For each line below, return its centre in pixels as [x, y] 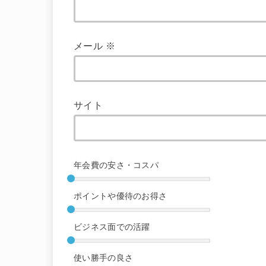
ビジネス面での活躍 [112, 227]
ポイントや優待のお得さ [121, 196]
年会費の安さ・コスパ [116, 165]
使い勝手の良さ [104, 258]
